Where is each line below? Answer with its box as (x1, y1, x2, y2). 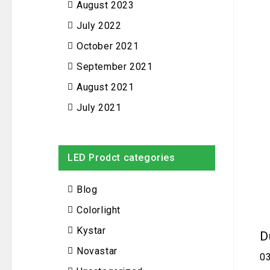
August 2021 (77, 81, 134, 93)
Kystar (77, 225, 106, 236)
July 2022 (77, 20, 122, 31)
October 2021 (77, 40, 139, 52)
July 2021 (77, 102, 122, 113)
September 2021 (77, 61, 153, 72)
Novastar (77, 245, 118, 257)
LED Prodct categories (67, 152, 175, 163)
